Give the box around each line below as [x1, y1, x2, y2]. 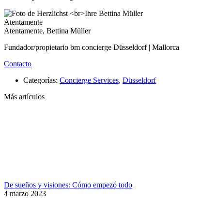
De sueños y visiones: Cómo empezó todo [4, 181, 132, 189]
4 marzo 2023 [4, 189, 46, 198]
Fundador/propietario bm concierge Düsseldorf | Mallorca [4, 43, 179, 52]
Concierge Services [60, 76, 119, 85]
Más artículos [4, 93, 45, 101]
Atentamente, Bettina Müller [4, 27, 91, 35]
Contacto [4, 60, 31, 68]
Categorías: [23, 76, 58, 85]
